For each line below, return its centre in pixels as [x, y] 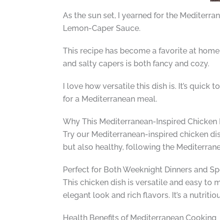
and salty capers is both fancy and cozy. [136, 63]
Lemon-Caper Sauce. [101, 28]
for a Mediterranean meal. [110, 99]
